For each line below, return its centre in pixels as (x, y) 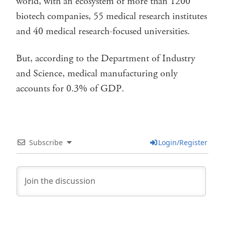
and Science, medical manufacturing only (97, 73)
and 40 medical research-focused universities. (103, 31)
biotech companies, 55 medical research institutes (111, 16)
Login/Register (183, 142)
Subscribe (46, 142)
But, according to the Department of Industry (106, 58)
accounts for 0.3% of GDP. (70, 88)
